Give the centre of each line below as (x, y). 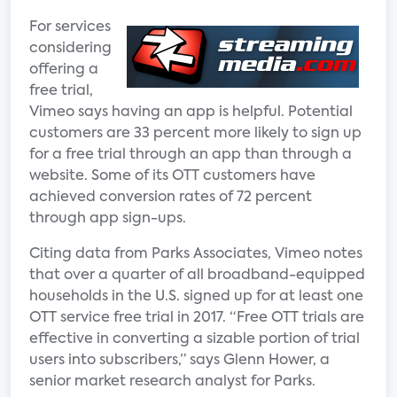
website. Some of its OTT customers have (172, 176)
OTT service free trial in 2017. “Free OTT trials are (197, 318)
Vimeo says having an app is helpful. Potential (191, 113)
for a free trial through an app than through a (191, 155)
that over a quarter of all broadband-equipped (197, 276)
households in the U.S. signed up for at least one (196, 297)
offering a (64, 70)
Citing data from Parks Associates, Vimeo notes (196, 254)
